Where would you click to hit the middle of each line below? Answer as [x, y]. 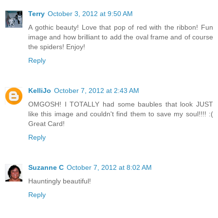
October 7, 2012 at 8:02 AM [109, 167]
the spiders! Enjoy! [57, 46]
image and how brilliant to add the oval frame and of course [121, 37]
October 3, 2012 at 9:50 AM [90, 13]
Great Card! [46, 123]
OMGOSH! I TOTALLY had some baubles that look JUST [121, 104]
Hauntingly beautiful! [60, 181]
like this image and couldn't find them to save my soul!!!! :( [121, 114]
